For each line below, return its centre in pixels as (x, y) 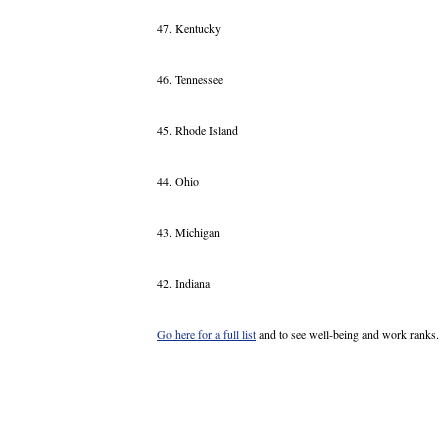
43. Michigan (188, 232)
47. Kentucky (189, 28)
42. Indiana (183, 283)
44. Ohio (178, 181)
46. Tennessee (190, 79)
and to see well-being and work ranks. (347, 334)
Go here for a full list (206, 334)
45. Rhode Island (197, 130)
